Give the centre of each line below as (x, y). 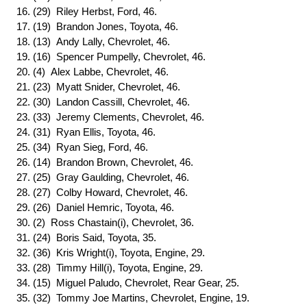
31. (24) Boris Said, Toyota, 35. (86, 238)
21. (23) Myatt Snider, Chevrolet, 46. (98, 87)
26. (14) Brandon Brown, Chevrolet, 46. (105, 162)
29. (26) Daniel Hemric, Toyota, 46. (95, 208)
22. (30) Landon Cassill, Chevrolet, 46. (103, 102)
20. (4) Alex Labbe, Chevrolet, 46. (93, 72)
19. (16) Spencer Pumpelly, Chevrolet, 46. (111, 57)
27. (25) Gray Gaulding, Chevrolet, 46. (103, 177)
